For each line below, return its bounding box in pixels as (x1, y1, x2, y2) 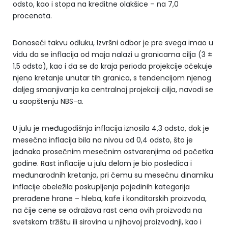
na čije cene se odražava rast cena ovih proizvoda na (13, 205, 202, 215)
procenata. (13, 10, 52, 21)
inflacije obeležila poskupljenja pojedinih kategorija (13, 181, 190, 192)
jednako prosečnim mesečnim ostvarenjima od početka (13, 146, 213, 157)
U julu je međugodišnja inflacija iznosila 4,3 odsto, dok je (13, 123, 209, 133)
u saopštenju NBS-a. (13, 96, 83, 106)
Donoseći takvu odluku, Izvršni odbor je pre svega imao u (13, 37, 213, 48)
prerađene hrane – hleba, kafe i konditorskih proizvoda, (13, 193, 207, 204)
